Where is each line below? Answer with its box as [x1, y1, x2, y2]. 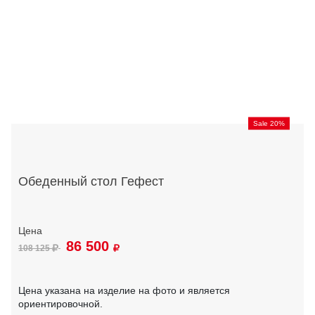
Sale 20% [253, 119, 285, 127]
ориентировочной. [18, 298, 103, 310]
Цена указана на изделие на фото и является [18, 285, 230, 297]
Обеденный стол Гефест [18, 174, 164, 189]
